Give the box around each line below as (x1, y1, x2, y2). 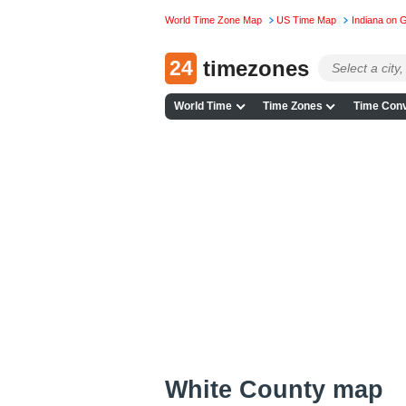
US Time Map (276, 14, 337, 26)
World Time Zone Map (165, 14, 262, 26)
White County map (165, 374, 383, 403)
